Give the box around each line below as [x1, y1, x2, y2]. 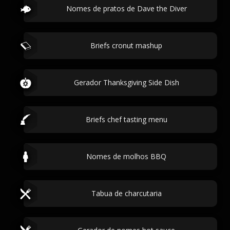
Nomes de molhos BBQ [86, 151, 166, 161]
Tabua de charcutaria [91, 188, 162, 198]
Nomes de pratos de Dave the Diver [66, 4, 187, 13]
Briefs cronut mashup [90, 41, 162, 50]
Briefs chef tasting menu [85, 114, 167, 124]
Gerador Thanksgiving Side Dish [73, 78, 179, 87]
